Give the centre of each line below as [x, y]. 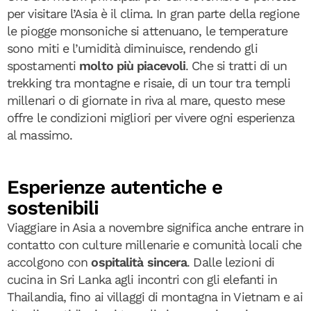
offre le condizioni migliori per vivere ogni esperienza [151, 117]
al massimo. [40, 135]
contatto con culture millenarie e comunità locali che [154, 244]
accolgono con [49, 262]
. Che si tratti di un [236, 65]
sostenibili [53, 208]
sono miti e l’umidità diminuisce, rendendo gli [132, 48]
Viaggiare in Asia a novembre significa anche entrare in [155, 227]
